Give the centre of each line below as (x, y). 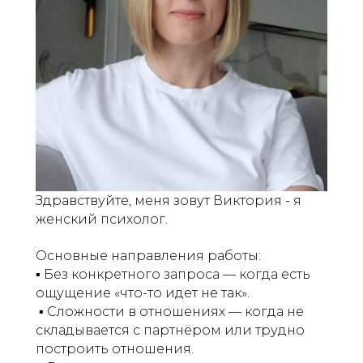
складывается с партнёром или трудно (170, 330)
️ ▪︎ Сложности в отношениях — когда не (170, 312)
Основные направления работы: (148, 256)
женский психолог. (102, 219)
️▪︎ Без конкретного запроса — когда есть (173, 274)
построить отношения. (115, 349)
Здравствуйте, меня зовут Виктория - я (169, 201)
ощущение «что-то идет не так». (143, 293)
